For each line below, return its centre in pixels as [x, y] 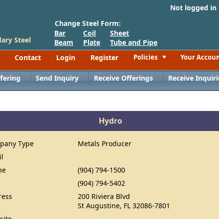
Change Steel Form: [88, 23]
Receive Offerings [124, 78]
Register [104, 57]
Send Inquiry [57, 78]
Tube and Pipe [134, 42]
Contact [28, 57]
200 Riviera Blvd [104, 196]
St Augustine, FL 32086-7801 [124, 206]
